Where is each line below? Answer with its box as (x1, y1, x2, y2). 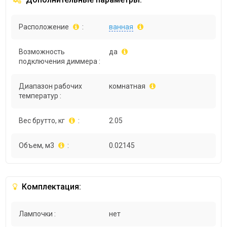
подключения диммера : (19, 57, 101, 65)
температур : (19, 91, 62, 100)
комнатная (109, 82, 146, 90)
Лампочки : (19, 209, 56, 218)
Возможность (19, 47, 65, 56)
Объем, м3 (19, 141, 55, 149)
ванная (109, 22, 134, 31)
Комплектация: (20, 181, 82, 192)
